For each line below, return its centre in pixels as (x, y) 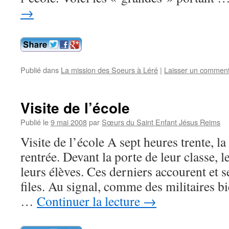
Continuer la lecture (90, 201)
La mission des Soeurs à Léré (109, 70)
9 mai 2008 (69, 122)
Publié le (35, 122)
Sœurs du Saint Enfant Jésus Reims (161, 122)
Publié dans (40, 70)
